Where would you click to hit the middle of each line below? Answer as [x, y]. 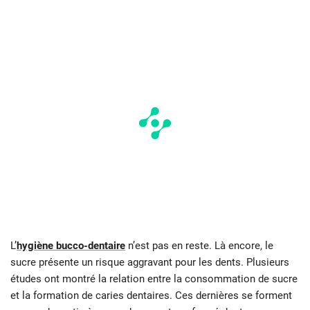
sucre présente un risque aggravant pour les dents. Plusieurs [150, 262]
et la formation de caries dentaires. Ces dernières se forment [151, 295]
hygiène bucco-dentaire [71, 245]
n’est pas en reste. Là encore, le [199, 245]
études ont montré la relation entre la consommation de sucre [154, 279]
